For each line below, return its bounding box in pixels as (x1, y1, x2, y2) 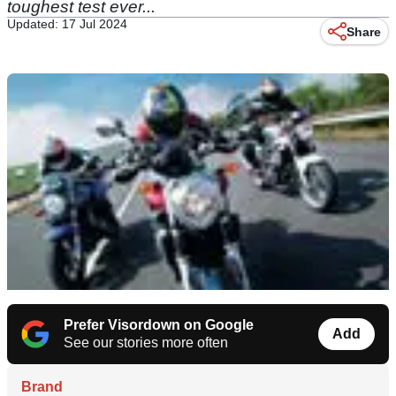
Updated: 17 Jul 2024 (7, 17, 127, 31)
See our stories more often (64, 334, 228, 350)
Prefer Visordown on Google (64, 316, 254, 332)
